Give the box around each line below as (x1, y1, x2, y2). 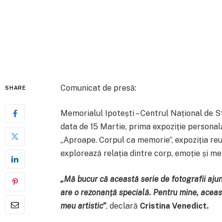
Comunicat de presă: (60, 83, 136, 93)
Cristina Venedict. (139, 201, 209, 211)
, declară (106, 201, 140, 211)
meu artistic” (60, 201, 106, 211)
